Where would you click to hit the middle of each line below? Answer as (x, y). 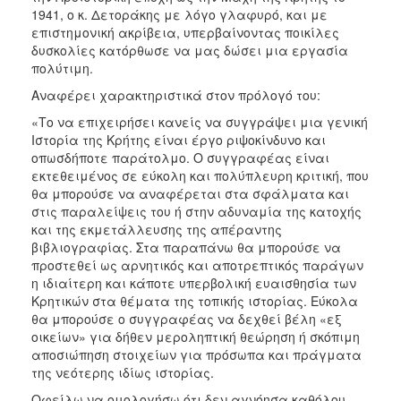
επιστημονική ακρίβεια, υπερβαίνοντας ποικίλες (185, 32)
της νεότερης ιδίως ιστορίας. (123, 372)
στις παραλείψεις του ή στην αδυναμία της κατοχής (196, 211)
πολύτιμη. (62, 68)
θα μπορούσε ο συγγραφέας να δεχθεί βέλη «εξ (187, 318)
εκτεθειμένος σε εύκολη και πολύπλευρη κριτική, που (200, 175)
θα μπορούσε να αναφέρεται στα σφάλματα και (190, 193)
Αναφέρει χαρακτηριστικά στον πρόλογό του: (176, 94)
